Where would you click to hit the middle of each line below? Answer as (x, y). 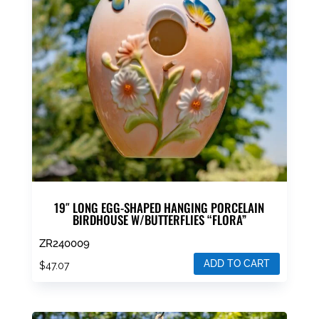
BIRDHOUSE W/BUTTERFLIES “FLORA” (159, 219)
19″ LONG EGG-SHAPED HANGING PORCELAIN (159, 207)
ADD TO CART (237, 264)
